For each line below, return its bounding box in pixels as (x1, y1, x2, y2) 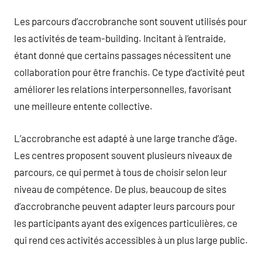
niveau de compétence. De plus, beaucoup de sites (14, 182, 226, 195)
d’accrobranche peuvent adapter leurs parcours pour (14, 199, 235, 212)
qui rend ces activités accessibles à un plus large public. (14, 233, 248, 246)
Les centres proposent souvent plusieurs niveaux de (14, 149, 232, 161)
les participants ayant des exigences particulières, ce (14, 216, 237, 229)
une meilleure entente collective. (14, 100, 153, 112)
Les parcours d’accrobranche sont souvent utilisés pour (14, 15, 247, 27)
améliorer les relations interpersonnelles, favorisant (14, 83, 232, 95)
